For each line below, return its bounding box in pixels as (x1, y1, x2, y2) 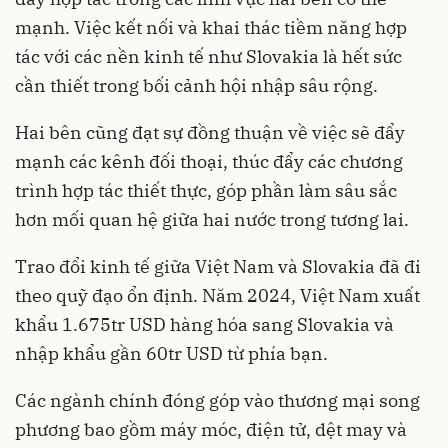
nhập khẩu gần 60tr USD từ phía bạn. (15, 341, 328, 365)
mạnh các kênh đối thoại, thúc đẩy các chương (15, 149, 403, 173)
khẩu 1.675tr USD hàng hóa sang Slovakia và (15, 312, 394, 336)
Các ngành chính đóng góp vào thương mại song (15, 388, 420, 412)
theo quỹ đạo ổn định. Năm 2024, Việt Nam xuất (15, 283, 420, 307)
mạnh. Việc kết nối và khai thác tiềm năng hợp (15, 15, 407, 39)
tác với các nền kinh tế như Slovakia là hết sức (15, 44, 402, 68)
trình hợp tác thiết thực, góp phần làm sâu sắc (15, 178, 397, 202)
